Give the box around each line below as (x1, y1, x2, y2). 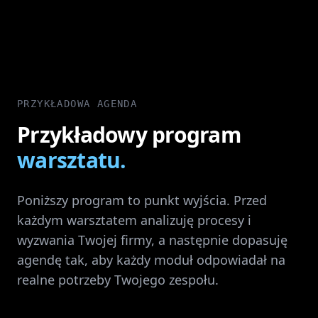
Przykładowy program (17, 120, 241, 149)
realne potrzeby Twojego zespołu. (17, 271, 219, 288)
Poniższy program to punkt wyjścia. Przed (17, 192, 267, 209)
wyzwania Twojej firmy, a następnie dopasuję (17, 231, 287, 248)
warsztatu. (17, 146, 126, 175)
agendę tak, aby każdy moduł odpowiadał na (17, 251, 285, 268)
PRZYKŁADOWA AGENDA (17, 98, 138, 109)
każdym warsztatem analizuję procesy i (17, 212, 251, 229)
